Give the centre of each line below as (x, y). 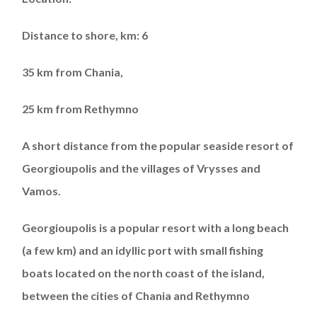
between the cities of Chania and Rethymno (136, 296)
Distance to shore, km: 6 (85, 35)
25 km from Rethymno (80, 109)
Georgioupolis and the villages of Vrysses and (141, 168)
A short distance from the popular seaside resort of (158, 146)
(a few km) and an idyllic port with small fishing (143, 250)
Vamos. (41, 191)
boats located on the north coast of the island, (143, 273)
